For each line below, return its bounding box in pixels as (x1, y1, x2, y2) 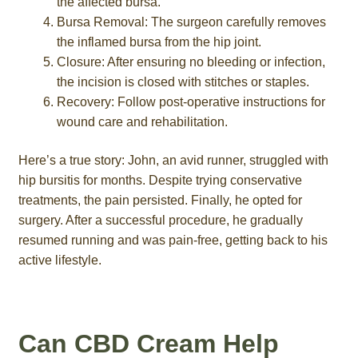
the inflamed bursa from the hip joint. (56, 35, 261, 50)
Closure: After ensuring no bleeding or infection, (56, 55, 325, 70)
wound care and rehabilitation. (56, 115, 228, 129)
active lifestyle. (18, 253, 101, 268)
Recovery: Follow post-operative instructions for (56, 95, 325, 109)
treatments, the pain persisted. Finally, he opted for (18, 193, 302, 208)
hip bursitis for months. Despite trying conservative (18, 173, 302, 188)
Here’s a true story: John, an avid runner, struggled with (18, 153, 328, 168)
